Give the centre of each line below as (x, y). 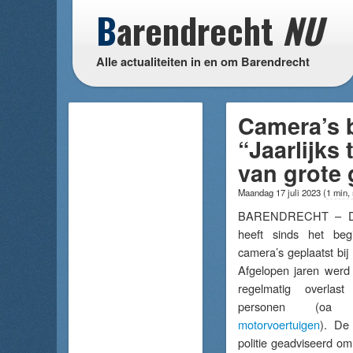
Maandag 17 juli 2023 (281, 192)
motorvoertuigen (279, 324)
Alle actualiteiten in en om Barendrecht (203, 61)
